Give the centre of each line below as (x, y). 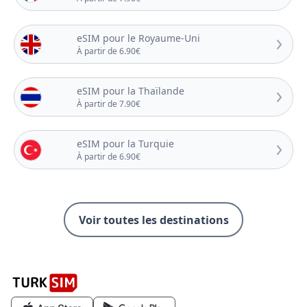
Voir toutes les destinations (153, 220)
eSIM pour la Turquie (125, 144)
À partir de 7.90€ (108, 104)
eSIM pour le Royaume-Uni (138, 38)
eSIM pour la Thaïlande (130, 91)
